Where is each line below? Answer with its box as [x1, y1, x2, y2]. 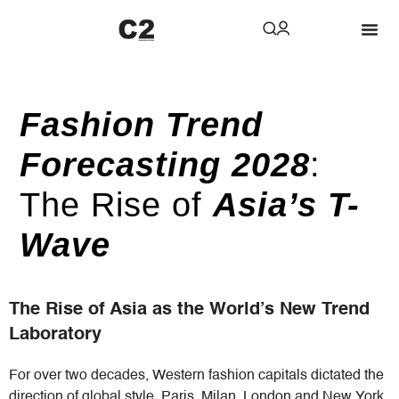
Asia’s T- [212, 186, 360, 224]
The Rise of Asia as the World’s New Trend [9, 301, 370, 319]
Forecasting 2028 [20, 146, 310, 183]
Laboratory [9, 326, 102, 344]
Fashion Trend [20, 106, 263, 143]
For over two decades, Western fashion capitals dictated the [9, 369, 384, 383]
